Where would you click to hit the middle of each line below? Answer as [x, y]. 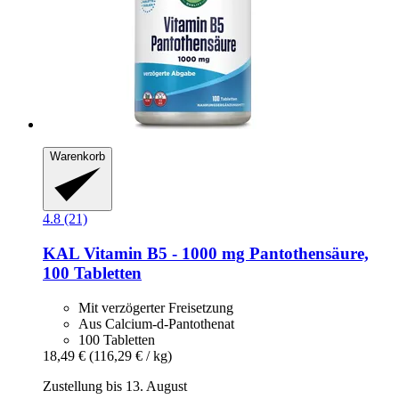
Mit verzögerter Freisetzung [156, 307]
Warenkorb [77, 156]
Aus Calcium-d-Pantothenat [156, 323]
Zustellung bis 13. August [115, 386]
